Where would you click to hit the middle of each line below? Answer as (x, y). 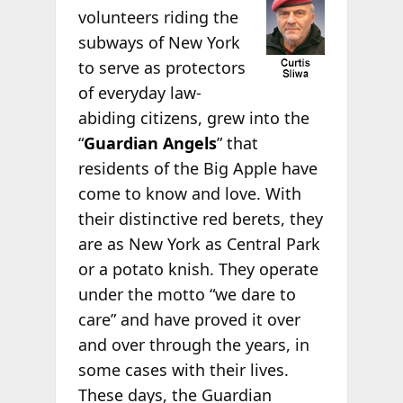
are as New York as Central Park (199, 243)
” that (237, 143)
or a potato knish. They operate (198, 269)
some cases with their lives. (183, 369)
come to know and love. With (189, 193)
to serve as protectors (161, 67)
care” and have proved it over (189, 319)
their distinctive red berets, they (200, 218)
